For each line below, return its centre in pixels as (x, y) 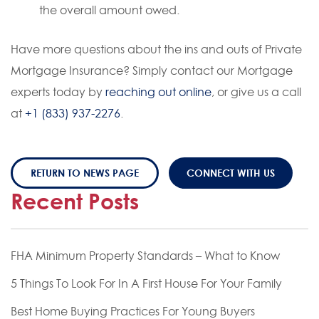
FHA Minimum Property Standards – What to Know (145, 256)
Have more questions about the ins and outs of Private (156, 49)
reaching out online (158, 92)
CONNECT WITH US (231, 173)
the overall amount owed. (109, 10)
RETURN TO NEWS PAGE (85, 173)
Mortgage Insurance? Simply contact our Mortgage (152, 71)
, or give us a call (256, 92)
